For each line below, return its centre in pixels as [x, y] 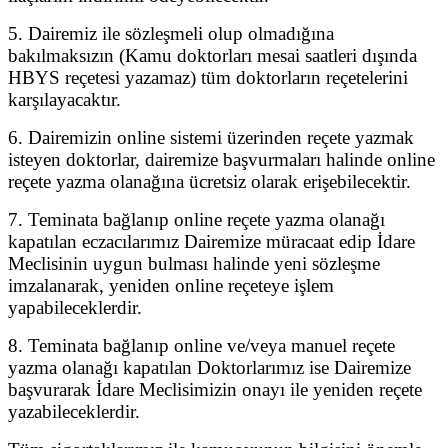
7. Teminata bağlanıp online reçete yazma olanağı [196, 219]
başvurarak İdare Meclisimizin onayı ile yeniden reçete [215, 389]
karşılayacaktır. [64, 99]
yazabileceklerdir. [74, 411]
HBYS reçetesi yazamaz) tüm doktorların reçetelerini [208, 77]
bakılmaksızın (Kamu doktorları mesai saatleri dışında [212, 55]
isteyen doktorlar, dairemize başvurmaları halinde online [221, 159]
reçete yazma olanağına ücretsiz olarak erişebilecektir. [209, 181]
